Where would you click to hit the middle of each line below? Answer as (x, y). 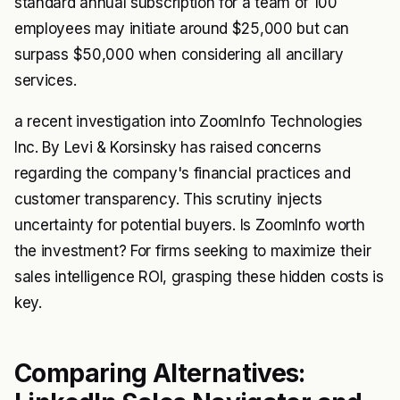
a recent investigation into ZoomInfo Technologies (188, 122)
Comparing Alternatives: (160, 374)
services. (46, 81)
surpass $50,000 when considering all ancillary (179, 55)
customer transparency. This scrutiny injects (168, 200)
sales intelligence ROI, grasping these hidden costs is (199, 277)
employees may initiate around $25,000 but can (182, 29)
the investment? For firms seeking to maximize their (193, 251)
